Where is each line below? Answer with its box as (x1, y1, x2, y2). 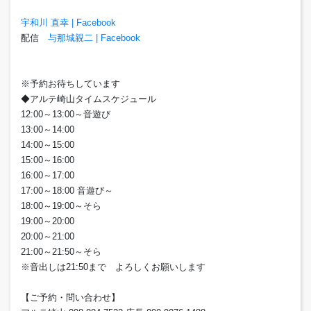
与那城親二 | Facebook (48, 33, 140, 44)
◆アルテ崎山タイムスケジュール (21, 94, 156, 105)
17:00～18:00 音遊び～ (21, 185, 113, 196)
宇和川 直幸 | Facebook (21, 17, 116, 28)
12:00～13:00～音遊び (21, 109, 110, 120)
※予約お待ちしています (21, 78, 120, 90)
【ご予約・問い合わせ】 (21, 292, 120, 303)
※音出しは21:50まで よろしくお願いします (21, 262, 205, 273)
